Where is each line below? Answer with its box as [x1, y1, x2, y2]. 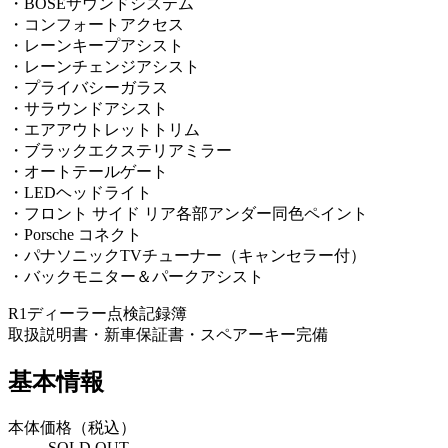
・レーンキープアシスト [8, 37, 184, 55]
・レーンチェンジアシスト [8, 58, 200, 76]
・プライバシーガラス [8, 79, 168, 97]
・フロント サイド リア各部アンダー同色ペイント [8, 205, 368, 223]
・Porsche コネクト [8, 226, 142, 244]
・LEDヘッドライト [8, 184, 152, 202]
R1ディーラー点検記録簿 [8, 305, 187, 323]
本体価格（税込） [8, 419, 136, 437]
